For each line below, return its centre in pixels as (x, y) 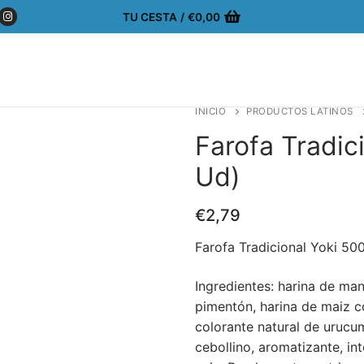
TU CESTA (149, 17)
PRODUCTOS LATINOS (300, 112)
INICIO (210, 112)
